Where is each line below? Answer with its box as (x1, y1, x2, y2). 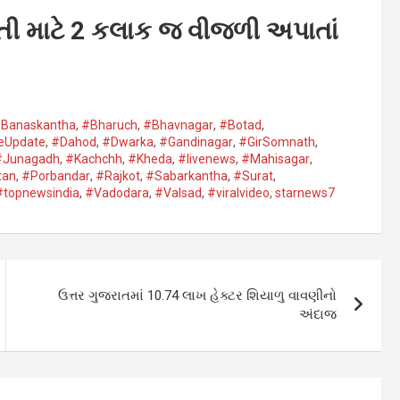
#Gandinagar (159, 134, 233, 149)
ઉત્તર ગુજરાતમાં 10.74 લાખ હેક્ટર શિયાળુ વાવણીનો (58, 287, 337, 304)
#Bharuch (81, 117, 137, 132)
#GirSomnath (238, 134, 315, 149)
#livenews (178, 151, 236, 166)
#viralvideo (207, 185, 270, 200)
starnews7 (275, 185, 335, 200)
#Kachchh (65, 151, 122, 166)
